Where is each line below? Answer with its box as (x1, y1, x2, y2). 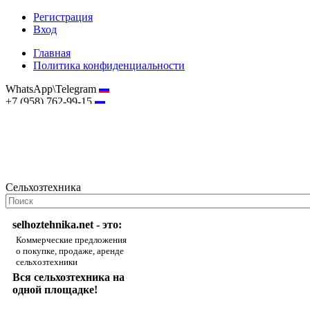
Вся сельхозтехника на (12, 271, 125, 283)
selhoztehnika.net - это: (12, 219, 122, 230)
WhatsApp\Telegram (6, 83, 99, 95)
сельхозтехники (16, 257, 77, 267)
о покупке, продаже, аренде (16, 246, 124, 256)
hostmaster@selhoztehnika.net (6, 106, 104, 116)
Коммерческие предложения (16, 235, 127, 245)
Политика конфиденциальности (33, 60, 185, 71)
